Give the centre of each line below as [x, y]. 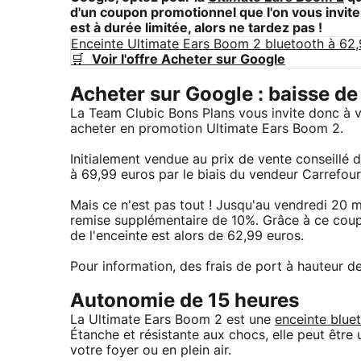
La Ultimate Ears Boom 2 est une [172, 320]
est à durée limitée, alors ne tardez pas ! [196, 29]
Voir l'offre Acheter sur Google [189, 60]
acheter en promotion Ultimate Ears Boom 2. [207, 129]
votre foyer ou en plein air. [151, 351]
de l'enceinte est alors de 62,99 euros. [187, 237]
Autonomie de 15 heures [185, 302]
